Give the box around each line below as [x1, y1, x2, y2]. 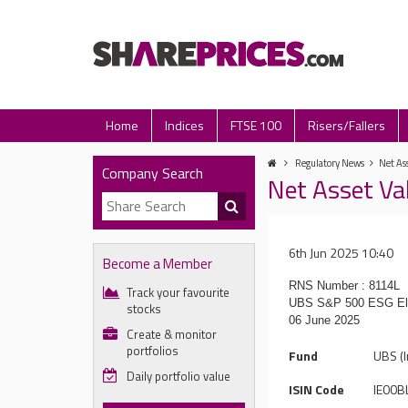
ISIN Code [289, 380, 345, 399]
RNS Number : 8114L [289, 279, 401, 292]
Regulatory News [295, 156, 365, 170]
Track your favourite [127, 283, 229, 301]
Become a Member [103, 253, 212, 274]
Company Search [102, 162, 203, 184]
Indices [165, 116, 204, 135]
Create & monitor [127, 325, 217, 343]
